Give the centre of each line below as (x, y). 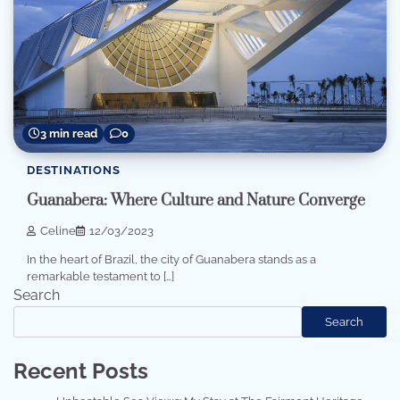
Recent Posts (81, 371)
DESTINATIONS (74, 170)
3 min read (69, 133)
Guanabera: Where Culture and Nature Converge (196, 200)
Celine (58, 231)
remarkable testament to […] (100, 277)
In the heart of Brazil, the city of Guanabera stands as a (171, 260)
